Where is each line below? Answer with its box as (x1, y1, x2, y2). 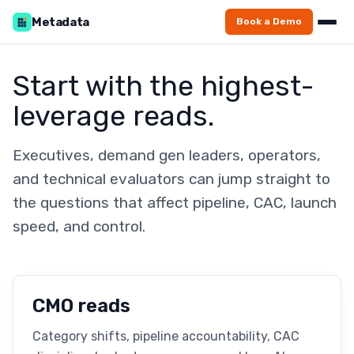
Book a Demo (236, 16, 302, 27)
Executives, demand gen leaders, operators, (13, 146, 321, 164)
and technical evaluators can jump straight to (13, 170, 330, 188)
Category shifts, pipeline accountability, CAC (32, 329, 299, 344)
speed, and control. (13, 217, 145, 235)
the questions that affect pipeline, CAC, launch (13, 194, 337, 212)
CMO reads (32, 295, 130, 317)
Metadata (32, 14, 89, 29)
